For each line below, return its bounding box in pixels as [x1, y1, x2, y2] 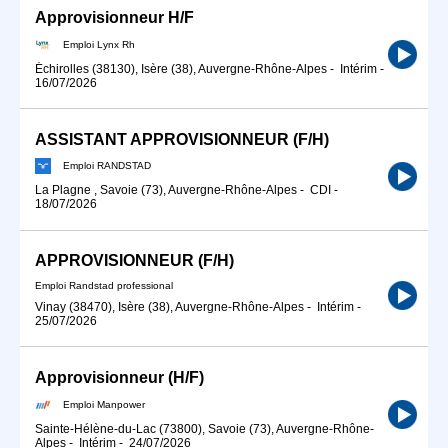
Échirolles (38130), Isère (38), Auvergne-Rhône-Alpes [35, 61, 327, 76]
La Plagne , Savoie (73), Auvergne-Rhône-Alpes [35, 183, 297, 198]
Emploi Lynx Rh [63, 38, 135, 50]
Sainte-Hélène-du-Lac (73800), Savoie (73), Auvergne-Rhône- [35, 421, 374, 436]
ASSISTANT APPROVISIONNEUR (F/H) [35, 130, 329, 148]
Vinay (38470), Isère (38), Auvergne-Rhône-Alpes [35, 300, 304, 314]
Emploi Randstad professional [35, 280, 173, 291]
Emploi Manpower [63, 398, 145, 410]
